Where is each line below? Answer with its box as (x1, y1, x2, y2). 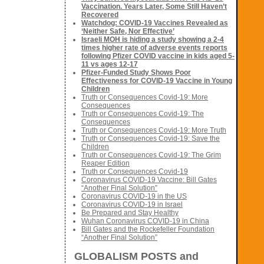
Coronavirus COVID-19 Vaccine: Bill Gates (81, 176, 217, 184)
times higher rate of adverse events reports (81, 44, 227, 52)
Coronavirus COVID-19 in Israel (81, 200, 183, 209)
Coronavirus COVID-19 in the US (81, 192, 187, 201)
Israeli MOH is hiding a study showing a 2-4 (81, 35, 224, 44)
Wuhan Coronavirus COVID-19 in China (81, 217, 209, 226)
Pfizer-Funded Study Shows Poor (81, 68, 191, 77)
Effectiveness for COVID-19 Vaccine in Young (81, 77, 232, 85)
